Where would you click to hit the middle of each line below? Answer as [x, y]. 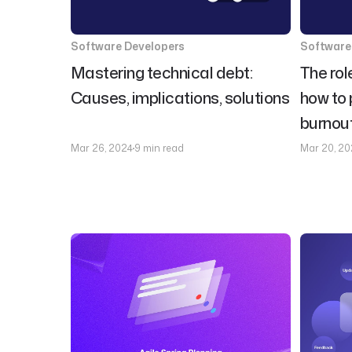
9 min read [159, 148]
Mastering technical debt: [161, 72]
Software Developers [128, 46]
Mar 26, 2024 [101, 148]
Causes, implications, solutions [180, 97]
